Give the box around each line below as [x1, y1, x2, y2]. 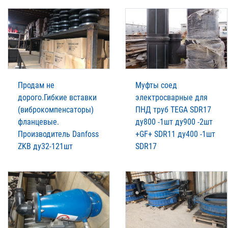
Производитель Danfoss [18, 129, 99, 139]
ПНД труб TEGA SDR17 [135, 104, 211, 115]
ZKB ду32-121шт [18, 141, 73, 151]
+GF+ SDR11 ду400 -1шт [135, 129, 215, 139]
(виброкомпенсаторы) [18, 104, 94, 115]
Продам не [18, 80, 54, 90]
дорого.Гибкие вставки [18, 92, 97, 102]
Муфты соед [135, 80, 177, 90]
